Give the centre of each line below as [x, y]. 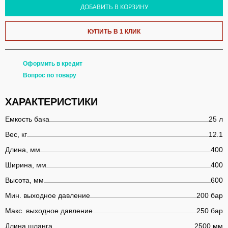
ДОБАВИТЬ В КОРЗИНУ [114, 7]
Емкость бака [27, 119]
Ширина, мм [26, 165]
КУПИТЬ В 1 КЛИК [114, 31]
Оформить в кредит [53, 63]
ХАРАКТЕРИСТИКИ [51, 102]
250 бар [210, 210]
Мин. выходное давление [48, 195]
